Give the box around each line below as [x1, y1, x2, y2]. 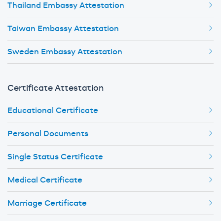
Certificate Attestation [7, 84, 104, 93]
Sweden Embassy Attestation [7, 48, 122, 56]
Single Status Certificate [7, 153, 103, 161]
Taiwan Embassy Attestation [7, 25, 119, 33]
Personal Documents [7, 130, 88, 138]
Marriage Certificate [7, 199, 87, 208]
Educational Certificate [7, 107, 98, 115]
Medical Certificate [7, 176, 82, 184]
